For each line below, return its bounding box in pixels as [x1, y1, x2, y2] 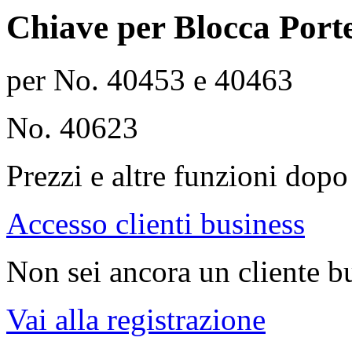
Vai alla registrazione [6, 302, 266, 337]
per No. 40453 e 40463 [6, 63, 293, 97]
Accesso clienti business [6, 207, 305, 241]
